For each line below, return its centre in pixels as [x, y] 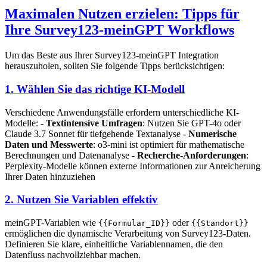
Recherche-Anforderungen [192, 155]
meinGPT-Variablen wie [52, 223]
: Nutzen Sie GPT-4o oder [192, 123]
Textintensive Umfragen [94, 123]
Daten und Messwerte [49, 144]
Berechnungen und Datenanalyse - [71, 155]
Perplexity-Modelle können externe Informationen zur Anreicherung [133, 166]
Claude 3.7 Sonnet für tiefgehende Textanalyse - [97, 133]
